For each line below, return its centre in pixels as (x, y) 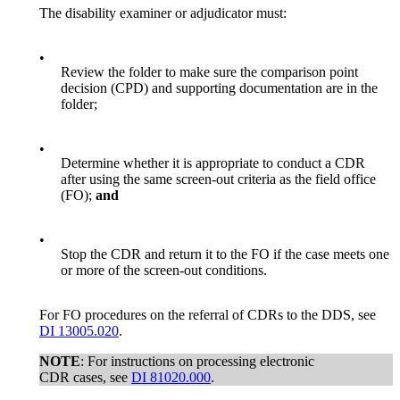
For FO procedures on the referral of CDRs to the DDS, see (208, 314)
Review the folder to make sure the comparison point (209, 71)
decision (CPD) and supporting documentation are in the (219, 87)
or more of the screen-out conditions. (164, 270)
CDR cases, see (85, 377)
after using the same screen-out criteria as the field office (218, 179)
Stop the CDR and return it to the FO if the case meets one (225, 254)
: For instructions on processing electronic (197, 361)
